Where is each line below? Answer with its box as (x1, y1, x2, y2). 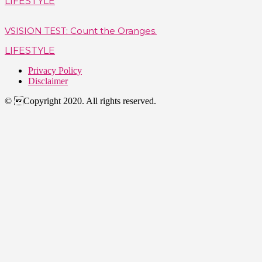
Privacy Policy (28, 65, 82, 76)
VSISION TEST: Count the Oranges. (5, 25, 157, 37)
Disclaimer (28, 76, 68, 87)
